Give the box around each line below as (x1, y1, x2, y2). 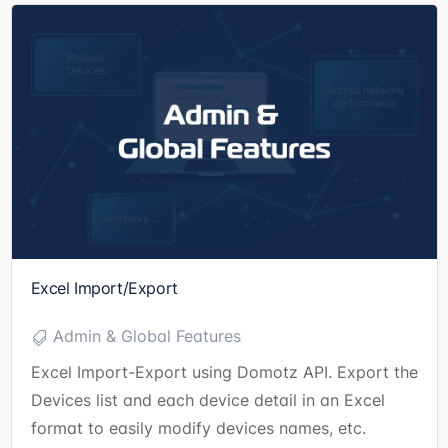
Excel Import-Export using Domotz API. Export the (30, 360, 418, 383)
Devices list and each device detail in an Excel (30, 388, 385, 411)
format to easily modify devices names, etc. (30, 416, 366, 439)
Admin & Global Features (52, 325, 241, 348)
